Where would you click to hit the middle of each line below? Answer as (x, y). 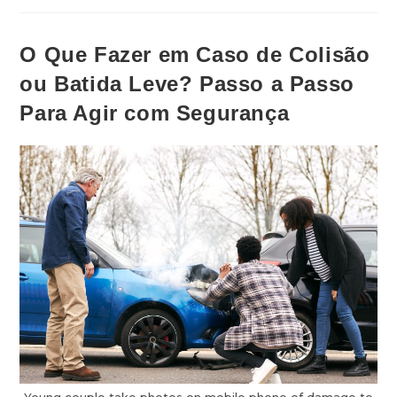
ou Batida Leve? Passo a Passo (187, 84)
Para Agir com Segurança (155, 113)
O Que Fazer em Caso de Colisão (195, 55)
